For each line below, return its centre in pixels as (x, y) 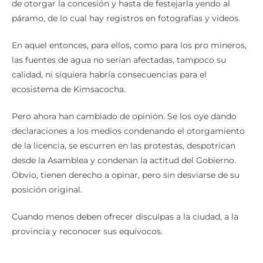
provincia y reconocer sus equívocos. (87, 232)
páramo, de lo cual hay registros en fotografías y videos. (126, 18)
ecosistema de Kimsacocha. (69, 90)
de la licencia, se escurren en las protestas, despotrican (124, 146)
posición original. (47, 190)
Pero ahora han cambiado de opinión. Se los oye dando (124, 117)
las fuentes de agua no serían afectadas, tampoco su (119, 60)
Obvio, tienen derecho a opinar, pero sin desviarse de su (126, 175)
